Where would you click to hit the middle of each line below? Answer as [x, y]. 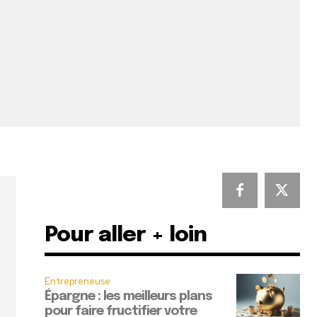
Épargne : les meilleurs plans [129, 297]
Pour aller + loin [126, 236]
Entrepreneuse [78, 282]
